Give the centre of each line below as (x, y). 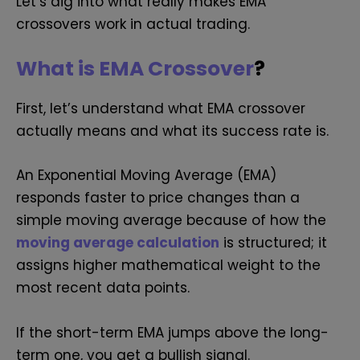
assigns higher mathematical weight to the (168, 266)
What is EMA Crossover (135, 69)
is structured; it (273, 243)
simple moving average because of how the (171, 221)
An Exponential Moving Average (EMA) (146, 176)
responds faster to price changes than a (158, 198)
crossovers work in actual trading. (133, 25)
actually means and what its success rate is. (174, 131)
